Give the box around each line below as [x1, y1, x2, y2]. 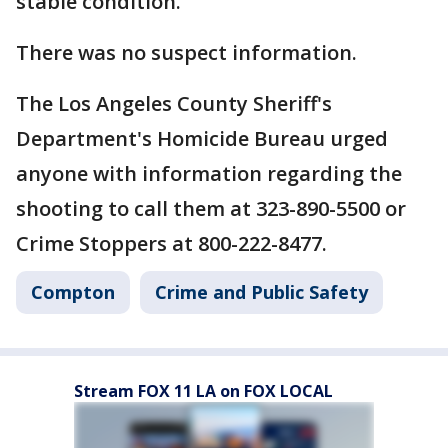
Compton [31, 280, 115, 304]
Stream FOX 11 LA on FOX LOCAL [74, 380, 333, 402]
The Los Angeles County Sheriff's [16, 90, 332, 117]
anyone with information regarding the [16, 160, 402, 187]
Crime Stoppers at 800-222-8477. [16, 230, 327, 257]
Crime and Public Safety [155, 280, 368, 304]
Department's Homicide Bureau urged [16, 125, 388, 152]
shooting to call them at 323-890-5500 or [16, 195, 406, 222]
